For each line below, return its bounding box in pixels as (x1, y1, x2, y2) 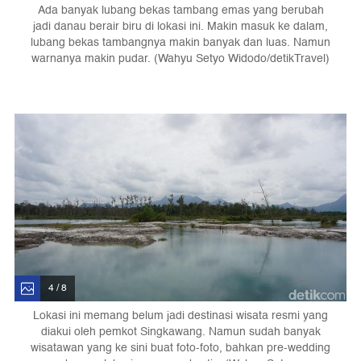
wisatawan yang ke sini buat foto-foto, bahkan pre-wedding (31, 338, 330, 357)
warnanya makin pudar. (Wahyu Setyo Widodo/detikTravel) (31, 49, 330, 68)
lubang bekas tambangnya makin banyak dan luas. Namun (31, 33, 330, 52)
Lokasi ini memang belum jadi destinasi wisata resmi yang (33, 305, 328, 325)
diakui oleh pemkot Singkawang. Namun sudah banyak (40, 322, 321, 341)
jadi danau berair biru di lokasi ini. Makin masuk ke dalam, (33, 17, 328, 36)
